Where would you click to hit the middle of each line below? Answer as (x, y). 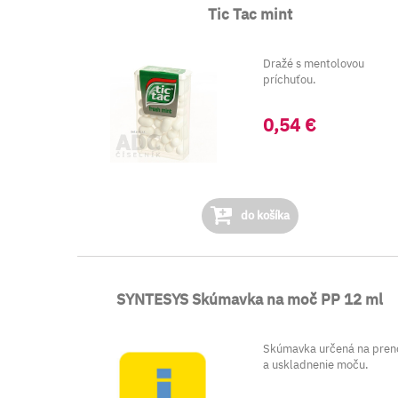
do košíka (263, 215)
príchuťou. (290, 80)
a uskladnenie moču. (316, 365)
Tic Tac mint (250, 14)
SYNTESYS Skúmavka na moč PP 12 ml (250, 299)
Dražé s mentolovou (314, 64)
